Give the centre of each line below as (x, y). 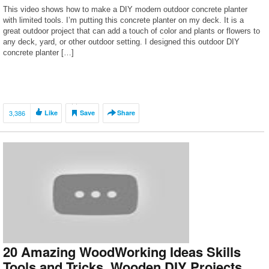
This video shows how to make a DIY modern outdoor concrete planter (125, 9)
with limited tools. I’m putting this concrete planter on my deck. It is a (123, 20)
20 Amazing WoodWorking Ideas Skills (122, 252)
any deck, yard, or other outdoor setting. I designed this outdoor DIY (121, 42)
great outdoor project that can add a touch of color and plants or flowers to (131, 31)
